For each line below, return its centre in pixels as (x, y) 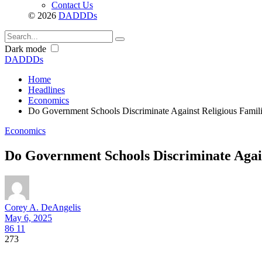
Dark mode (25, 49)
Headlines (46, 90)
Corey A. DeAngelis (43, 208)
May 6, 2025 (28, 218)
